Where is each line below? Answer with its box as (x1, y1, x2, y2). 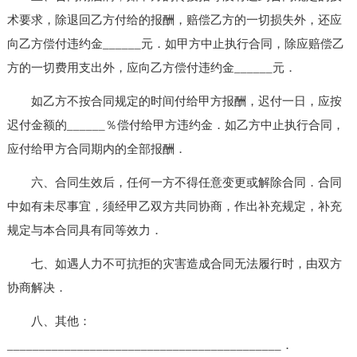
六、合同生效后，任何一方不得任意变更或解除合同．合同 (6, 175, 342, 189)
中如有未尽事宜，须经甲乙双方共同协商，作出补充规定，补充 (6, 199, 342, 213)
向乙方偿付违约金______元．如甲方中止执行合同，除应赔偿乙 (6, 37, 344, 50)
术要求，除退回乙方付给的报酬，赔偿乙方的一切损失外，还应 (6, 13, 342, 26)
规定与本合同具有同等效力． (6, 223, 163, 237)
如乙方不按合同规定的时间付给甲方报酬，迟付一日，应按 (6, 94, 342, 108)
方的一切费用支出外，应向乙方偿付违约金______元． (6, 61, 296, 74)
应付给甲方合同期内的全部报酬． (6, 142, 186, 155)
